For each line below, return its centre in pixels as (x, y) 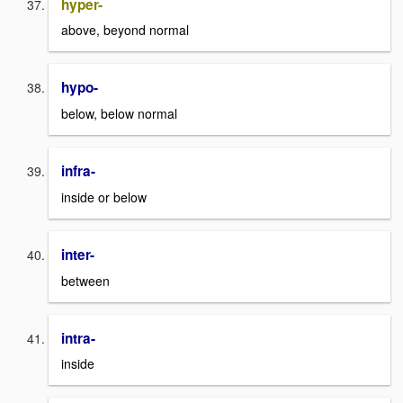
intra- (78, 338)
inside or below (104, 197)
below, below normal (119, 114)
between (85, 280)
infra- (78, 171)
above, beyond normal (125, 30)
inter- (78, 254)
